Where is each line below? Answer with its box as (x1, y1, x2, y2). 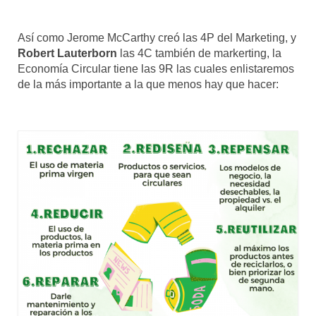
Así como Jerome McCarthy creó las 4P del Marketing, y (18, 31, 296, 44)
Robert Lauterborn (18, 47, 117, 59)
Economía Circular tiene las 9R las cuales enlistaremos (18, 62, 294, 75)
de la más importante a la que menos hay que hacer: (18, 78, 279, 90)
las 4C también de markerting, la (117, 47, 281, 59)
